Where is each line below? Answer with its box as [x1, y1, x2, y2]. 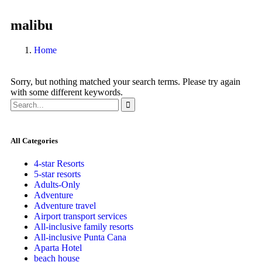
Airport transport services [34, 211, 127, 222]
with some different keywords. [11, 87, 123, 97]
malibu [11, 17, 53, 33]
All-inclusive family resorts [34, 222, 133, 232]
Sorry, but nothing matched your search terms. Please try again [11, 76, 240, 87]
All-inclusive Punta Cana [34, 232, 126, 243]
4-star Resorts [34, 158, 84, 169]
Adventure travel [34, 201, 96, 211]
